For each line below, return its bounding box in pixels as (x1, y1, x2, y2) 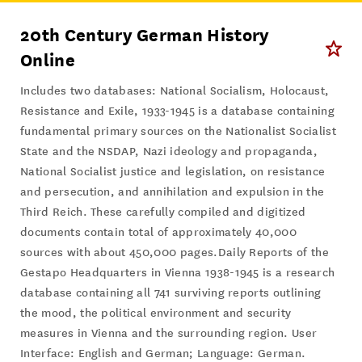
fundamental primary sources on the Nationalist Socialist (20, 124, 336, 139)
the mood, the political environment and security (20, 306, 292, 321)
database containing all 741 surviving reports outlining (20, 286, 322, 301)
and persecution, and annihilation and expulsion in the (20, 185, 325, 200)
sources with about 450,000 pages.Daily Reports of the (20, 246, 329, 260)
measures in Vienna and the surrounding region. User (20, 326, 318, 341)
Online (20, 50, 75, 71)
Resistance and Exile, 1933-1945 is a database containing (20, 104, 335, 119)
